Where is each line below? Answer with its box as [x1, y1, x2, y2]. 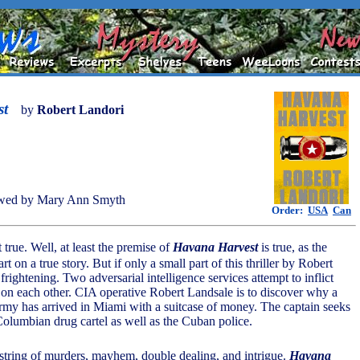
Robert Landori [37, 103, 124, 117]
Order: [272, 204, 308, 216]
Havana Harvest [173, 240, 258, 254]
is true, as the [258, 240, 327, 254]
